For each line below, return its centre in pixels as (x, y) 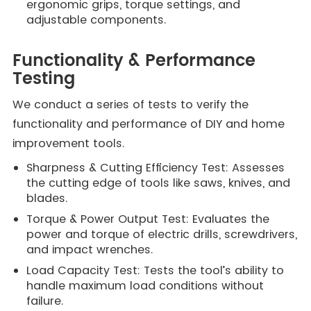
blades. (47, 198)
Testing (43, 79)
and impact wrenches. (89, 250)
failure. (44, 301)
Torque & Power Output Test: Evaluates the (148, 219)
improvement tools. (68, 143)
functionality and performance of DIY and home (148, 124)
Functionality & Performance (134, 61)
